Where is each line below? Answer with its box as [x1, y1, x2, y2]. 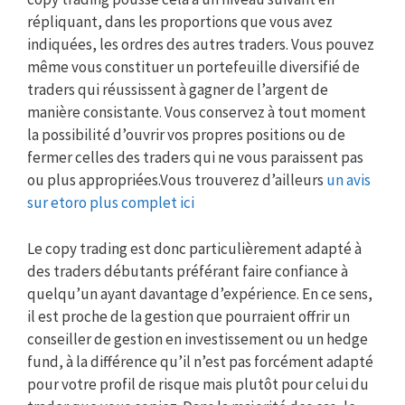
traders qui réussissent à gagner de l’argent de [27, 80, 328, 100]
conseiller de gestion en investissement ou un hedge [27, 328, 368, 349]
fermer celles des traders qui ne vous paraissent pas [27, 147, 363, 168]
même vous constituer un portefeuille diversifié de [27, 57, 360, 78]
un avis [326, 170, 371, 191]
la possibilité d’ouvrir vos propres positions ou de [27, 125, 345, 146]
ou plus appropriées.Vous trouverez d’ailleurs [27, 170, 326, 191]
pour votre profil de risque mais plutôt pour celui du [27, 373, 369, 394]
